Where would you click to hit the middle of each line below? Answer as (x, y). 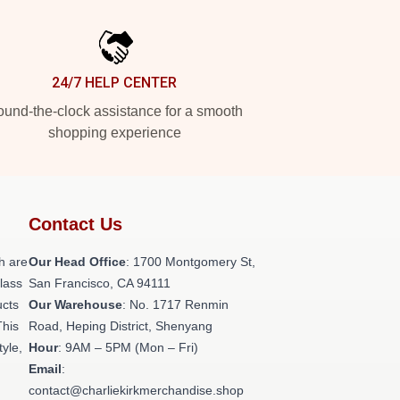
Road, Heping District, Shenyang (121, 326)
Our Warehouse (75, 304)
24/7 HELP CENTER (114, 83)
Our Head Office (77, 262)
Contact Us (75, 224)
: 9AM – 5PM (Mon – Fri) (128, 347)
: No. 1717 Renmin (175, 304)
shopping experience (114, 133)
